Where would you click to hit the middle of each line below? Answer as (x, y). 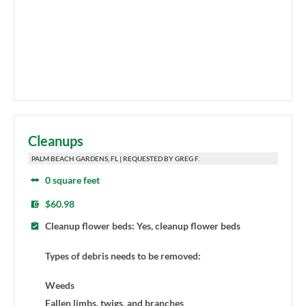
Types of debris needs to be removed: (123, 255)
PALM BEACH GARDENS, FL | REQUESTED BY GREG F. (115, 159)
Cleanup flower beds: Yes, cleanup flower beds (143, 226)
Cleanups (56, 141)
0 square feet (72, 180)
